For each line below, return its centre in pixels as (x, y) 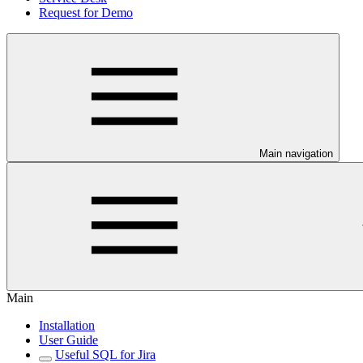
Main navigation (296, 154)
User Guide (68, 340)
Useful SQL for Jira (105, 354)
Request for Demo (86, 13)
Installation (67, 325)
